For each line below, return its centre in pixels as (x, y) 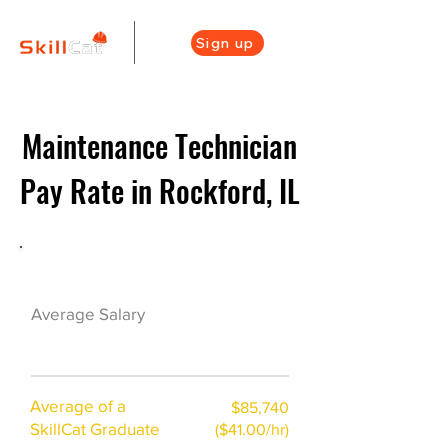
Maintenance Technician (159, 145)
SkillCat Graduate (95, 428)
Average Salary (88, 313)
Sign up (225, 43)
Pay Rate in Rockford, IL (159, 190)
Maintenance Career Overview (144, 268)
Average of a (78, 405)
